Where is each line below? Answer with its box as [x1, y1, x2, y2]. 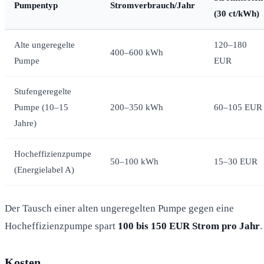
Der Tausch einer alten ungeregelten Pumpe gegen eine [5, 202, 234, 214]
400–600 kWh [110, 47, 163, 57]
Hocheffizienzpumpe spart [5, 220, 118, 232]
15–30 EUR [214, 156, 258, 166]
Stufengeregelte [14, 86, 71, 96]
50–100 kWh [110, 156, 159, 166]
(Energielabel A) [14, 164, 74, 174]
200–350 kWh [110, 102, 163, 112]
